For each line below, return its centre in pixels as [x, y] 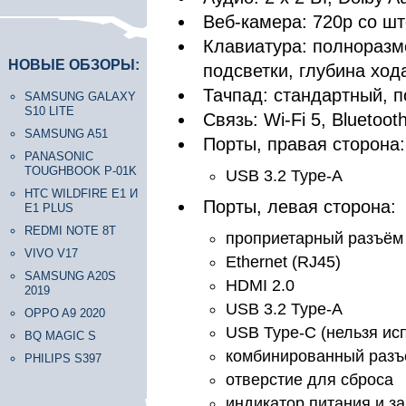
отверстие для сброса [309, 380]
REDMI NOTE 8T [70, 231]
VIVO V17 [51, 253]
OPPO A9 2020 [65, 313]
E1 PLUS [49, 208]
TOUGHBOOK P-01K [81, 171]
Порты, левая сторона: [300, 207]
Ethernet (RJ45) [283, 262]
